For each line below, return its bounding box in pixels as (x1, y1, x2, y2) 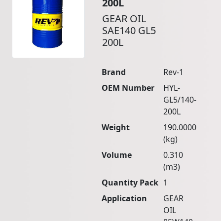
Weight (102, 122, 130, 133)
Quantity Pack (102, 177, 159, 188)
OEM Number (102, 82, 155, 94)
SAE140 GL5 (102, 24, 156, 37)
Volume (102, 149, 132, 161)
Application (102, 193, 147, 204)
